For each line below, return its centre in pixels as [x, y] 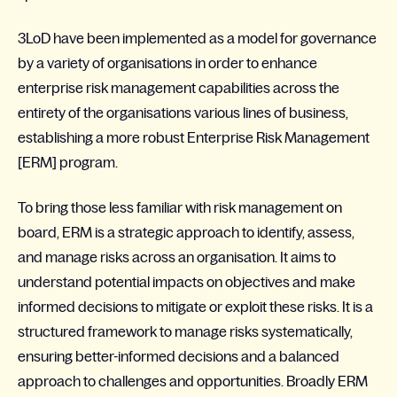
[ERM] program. [68, 163]
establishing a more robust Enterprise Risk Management [194, 138]
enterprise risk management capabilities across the [179, 88]
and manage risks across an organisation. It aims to [177, 257]
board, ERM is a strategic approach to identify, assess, [186, 232]
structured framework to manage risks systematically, [185, 331]
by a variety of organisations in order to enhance [167, 63]
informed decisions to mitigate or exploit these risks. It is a [195, 306]
